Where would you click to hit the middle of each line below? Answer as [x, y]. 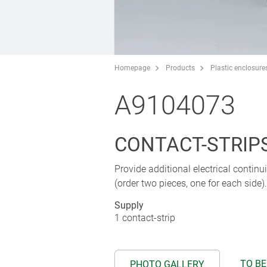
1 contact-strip [145, 218]
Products [180, 68]
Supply [129, 205]
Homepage [132, 68]
